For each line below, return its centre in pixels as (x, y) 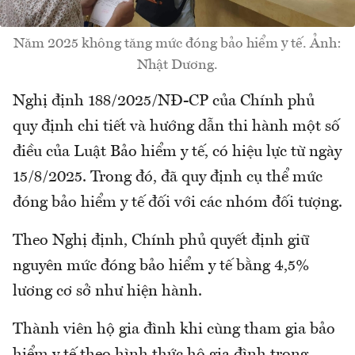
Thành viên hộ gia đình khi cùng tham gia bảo (174, 330)
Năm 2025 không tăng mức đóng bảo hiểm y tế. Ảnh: (177, 44)
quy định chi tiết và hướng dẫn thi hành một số (176, 127)
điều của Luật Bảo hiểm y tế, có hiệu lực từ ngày (177, 153)
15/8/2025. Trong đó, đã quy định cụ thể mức (168, 178)
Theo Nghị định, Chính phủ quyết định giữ (161, 241)
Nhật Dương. (177, 65)
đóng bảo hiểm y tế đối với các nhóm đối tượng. (177, 203)
